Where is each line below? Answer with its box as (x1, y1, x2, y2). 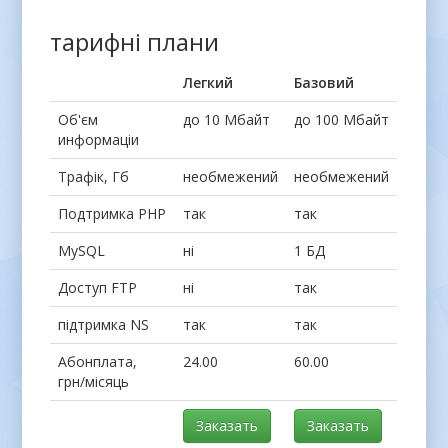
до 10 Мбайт (183, 110, 271, 130)
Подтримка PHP (58, 204, 167, 224)
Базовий (294, 73, 355, 93)
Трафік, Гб (58, 167, 130, 187)
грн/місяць (58, 372, 130, 392)
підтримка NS (58, 315, 150, 335)
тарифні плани (50, 25, 220, 59)
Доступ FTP (58, 278, 138, 298)
